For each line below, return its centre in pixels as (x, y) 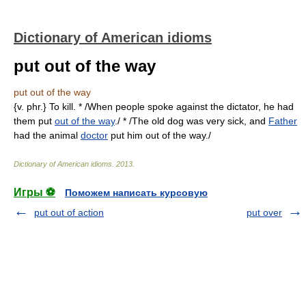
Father (283, 121)
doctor (94, 135)
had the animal (47, 135)
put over (264, 212)
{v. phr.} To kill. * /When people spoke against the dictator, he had (154, 107)
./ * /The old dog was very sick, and (192, 121)
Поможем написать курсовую (136, 193)
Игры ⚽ (34, 192)
